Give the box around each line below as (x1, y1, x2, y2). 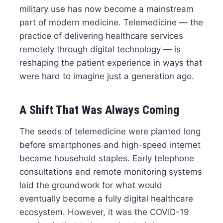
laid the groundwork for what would (19, 180, 162, 190)
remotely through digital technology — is (19, 44, 181, 54)
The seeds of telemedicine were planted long (19, 126, 201, 136)
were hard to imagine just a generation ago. (19, 71, 194, 81)
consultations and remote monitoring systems (19, 166, 202, 177)
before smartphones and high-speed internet (19, 139, 201, 150)
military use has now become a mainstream (19, 3, 194, 14)
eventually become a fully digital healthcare (19, 193, 193, 204)
